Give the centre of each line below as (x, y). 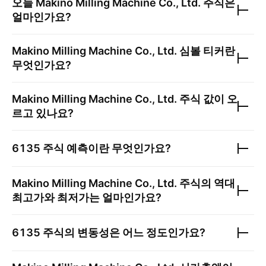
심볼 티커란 (206, 51)
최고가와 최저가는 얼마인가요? (87, 197)
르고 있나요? (43, 113)
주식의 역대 (206, 183)
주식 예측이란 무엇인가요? (106, 148)
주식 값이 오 (207, 99)
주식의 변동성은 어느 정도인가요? (123, 232)
